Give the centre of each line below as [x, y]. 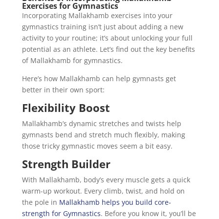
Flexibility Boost [66, 107]
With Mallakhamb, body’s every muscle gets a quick [106, 179]
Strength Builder [66, 164]
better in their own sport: [63, 89]
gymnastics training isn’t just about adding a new [102, 26]
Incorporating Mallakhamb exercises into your [97, 15]
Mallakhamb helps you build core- [115, 202]
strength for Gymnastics [61, 213]
